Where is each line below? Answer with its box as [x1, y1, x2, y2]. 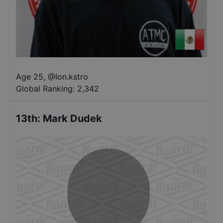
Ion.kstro [55, 72, 88, 82]
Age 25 [16, 72, 43, 82]
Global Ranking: [16, 84, 75, 94]
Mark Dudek [43, 112, 102, 124]
